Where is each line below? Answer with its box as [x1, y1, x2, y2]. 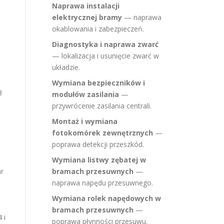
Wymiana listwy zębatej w [52, 155, 146, 164]
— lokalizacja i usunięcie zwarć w [52, 51, 159, 60]
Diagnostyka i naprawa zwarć [52, 39, 158, 49]
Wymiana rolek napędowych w [52, 193, 161, 203]
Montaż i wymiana [52, 116, 117, 126]
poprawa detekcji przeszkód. [52, 139, 144, 149]
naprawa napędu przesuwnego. [52, 178, 153, 187]
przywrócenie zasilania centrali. [52, 101, 151, 110]
